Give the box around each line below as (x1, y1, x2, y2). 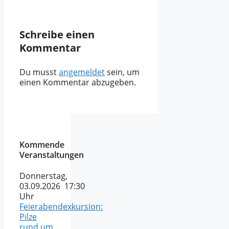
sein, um (105, 66, 140, 78)
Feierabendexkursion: (19, 201, 103, 213)
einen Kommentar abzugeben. (19, 77, 136, 88)
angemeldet (59, 66, 105, 78)
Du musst (19, 66, 59, 78)
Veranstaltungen (19, 149, 84, 161)
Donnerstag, (19, 170, 67, 182)
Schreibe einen (19, 28, 95, 42)
